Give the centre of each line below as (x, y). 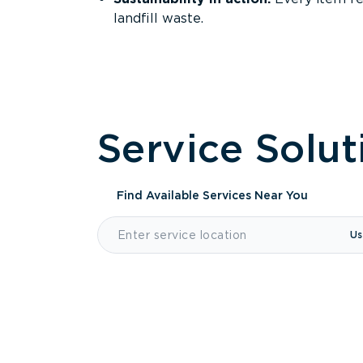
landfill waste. (158, 18)
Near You (281, 195)
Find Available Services (186, 195)
